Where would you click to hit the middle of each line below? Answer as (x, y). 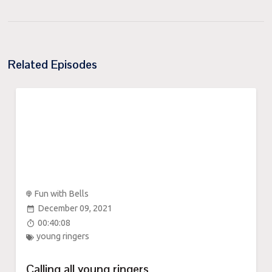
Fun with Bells (61, 193)
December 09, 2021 (75, 209)
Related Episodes (53, 65)
